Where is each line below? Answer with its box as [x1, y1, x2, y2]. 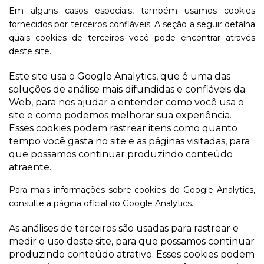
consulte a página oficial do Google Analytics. [9, 198, 193, 209]
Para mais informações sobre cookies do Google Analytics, [9, 184, 255, 195]
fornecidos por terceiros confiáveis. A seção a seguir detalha [9, 19, 255, 29]
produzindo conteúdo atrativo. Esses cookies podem [9, 249, 255, 260]
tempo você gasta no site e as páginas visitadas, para [9, 136, 250, 147]
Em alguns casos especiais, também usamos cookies [9, 5, 255, 16]
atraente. [9, 161, 51, 173]
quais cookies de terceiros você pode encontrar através [9, 32, 255, 43]
